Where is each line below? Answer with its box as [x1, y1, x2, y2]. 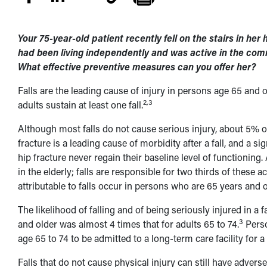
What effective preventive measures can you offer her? [17, 60, 256, 73]
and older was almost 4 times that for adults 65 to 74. [17, 218, 239, 230]
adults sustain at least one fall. [17, 98, 143, 111]
